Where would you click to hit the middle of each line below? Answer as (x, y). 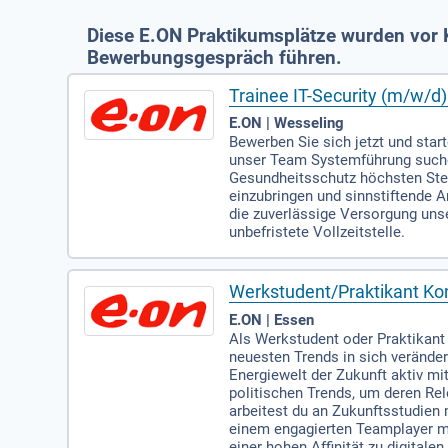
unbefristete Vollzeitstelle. (317, 232)
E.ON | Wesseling (287, 123)
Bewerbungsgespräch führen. (215, 58)
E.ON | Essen (272, 319)
